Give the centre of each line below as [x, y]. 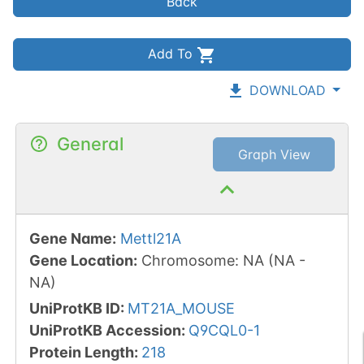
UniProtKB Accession [105, 331]
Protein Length [81, 353]
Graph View [274, 155]
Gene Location [81, 261]
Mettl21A [150, 239]
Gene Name [70, 239]
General [90, 144]
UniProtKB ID [74, 309]
